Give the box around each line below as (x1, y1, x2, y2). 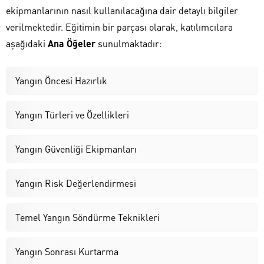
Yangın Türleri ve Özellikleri (15, 108, 129, 121)
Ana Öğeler (48, 37, 95, 49)
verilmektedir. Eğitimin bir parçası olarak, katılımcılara (6, 20, 233, 33)
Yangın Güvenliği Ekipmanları (15, 142, 137, 155)
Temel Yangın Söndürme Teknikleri (15, 210, 160, 223)
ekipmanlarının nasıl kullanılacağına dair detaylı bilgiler (6, 4, 238, 16)
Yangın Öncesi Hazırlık (15, 74, 107, 87)
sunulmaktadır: (95, 37, 162, 49)
